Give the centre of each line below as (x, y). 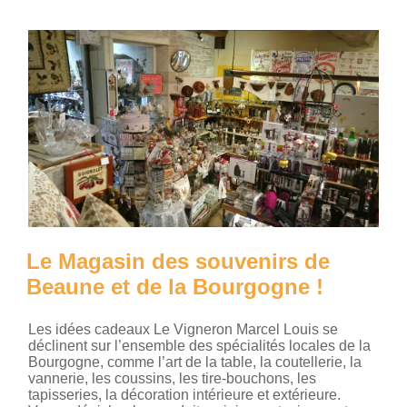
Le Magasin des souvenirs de (178, 261)
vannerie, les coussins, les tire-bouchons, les (172, 378)
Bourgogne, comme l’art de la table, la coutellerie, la (195, 362)
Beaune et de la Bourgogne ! (175, 286)
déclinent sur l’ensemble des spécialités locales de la (199, 345)
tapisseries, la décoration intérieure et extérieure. (184, 394)
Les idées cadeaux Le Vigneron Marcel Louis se (183, 329)
